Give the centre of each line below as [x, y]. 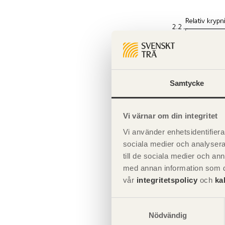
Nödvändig [168, 215]
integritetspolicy [166, 180]
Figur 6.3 [189, 166]
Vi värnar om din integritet [170, 116]
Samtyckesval [135, 203]
